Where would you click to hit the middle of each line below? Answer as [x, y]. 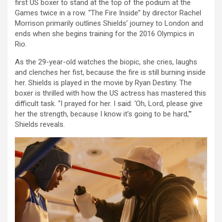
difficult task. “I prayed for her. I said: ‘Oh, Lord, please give [109, 104]
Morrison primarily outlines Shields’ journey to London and [109, 24]
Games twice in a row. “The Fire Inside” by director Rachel [108, 13]
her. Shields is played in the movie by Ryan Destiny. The [103, 83]
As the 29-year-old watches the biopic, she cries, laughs [106, 62]
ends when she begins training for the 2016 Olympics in [105, 34]
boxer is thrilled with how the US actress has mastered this [111, 93]
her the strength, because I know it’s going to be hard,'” [103, 114]
